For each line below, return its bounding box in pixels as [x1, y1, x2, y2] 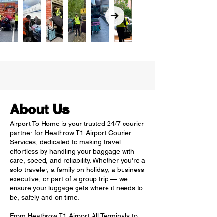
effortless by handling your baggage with [10, 147, 134, 155]
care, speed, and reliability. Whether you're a [10, 156, 145, 164]
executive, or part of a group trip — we [10, 175, 128, 183]
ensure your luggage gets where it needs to [10, 184, 143, 192]
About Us [10, 101, 70, 117]
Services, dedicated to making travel [10, 138, 121, 146]
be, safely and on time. [10, 193, 79, 201]
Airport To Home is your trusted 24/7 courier [10, 120, 144, 127]
